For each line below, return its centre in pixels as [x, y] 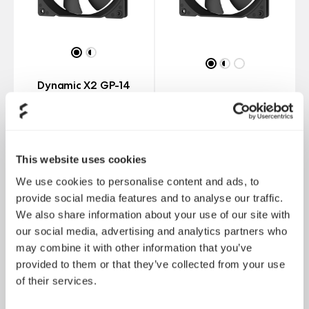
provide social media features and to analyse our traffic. [150, 198]
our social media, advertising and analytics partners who [151, 231]
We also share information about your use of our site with [153, 214]
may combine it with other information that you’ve [134, 247]
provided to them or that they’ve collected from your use [150, 264]
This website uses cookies [81, 159]
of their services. [56, 280]
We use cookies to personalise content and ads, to [138, 181]
